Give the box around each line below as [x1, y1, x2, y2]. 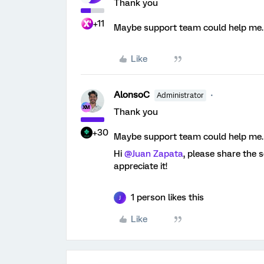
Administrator [157, 91, 204, 100]
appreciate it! [114, 161, 167, 171]
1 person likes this [131, 192, 204, 203]
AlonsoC [114, 90, 150, 100]
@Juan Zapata [124, 148, 183, 159]
